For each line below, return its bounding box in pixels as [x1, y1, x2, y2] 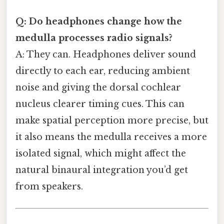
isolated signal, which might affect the [15, 147, 186, 159]
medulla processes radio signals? [15, 32, 172, 43]
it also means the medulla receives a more [15, 131, 207, 142]
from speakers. [15, 180, 83, 192]
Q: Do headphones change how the [15, 15, 182, 27]
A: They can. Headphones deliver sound [15, 48, 196, 60]
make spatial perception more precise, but [15, 114, 208, 126]
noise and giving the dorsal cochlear [15, 81, 181, 93]
